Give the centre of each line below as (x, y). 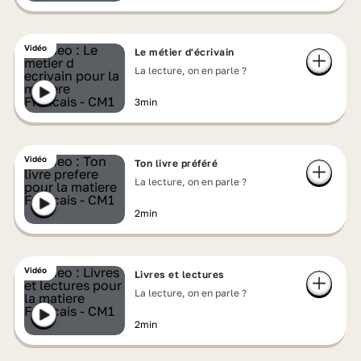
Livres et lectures (179, 274)
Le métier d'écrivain (184, 52)
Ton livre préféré (176, 163)
